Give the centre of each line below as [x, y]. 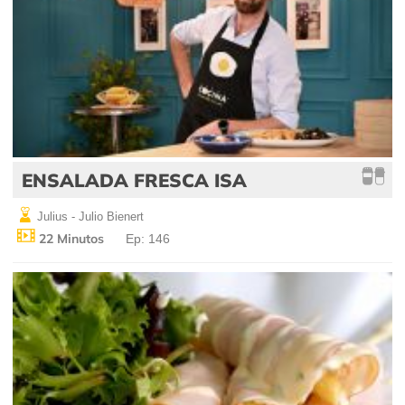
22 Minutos [70, 238]
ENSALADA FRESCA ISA [134, 179]
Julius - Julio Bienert [89, 216]
